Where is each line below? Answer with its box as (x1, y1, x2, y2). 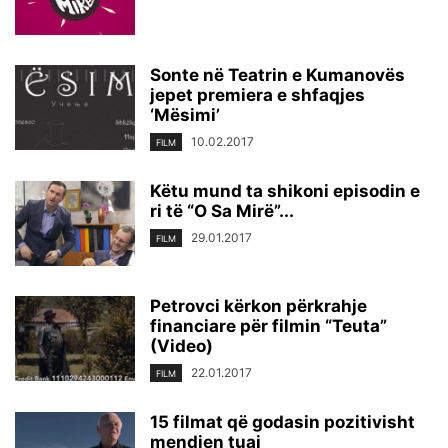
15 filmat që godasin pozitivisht (150, 412, 415, 433)
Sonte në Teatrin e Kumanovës (150, 65, 405, 85)
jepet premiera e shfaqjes (150, 85, 365, 105)
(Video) (150, 336, 213, 357)
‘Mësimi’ (150, 105, 220, 125)
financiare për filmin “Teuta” (150, 316, 387, 337)
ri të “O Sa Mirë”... (150, 201, 294, 222)
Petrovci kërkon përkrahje (150, 296, 367, 317)
